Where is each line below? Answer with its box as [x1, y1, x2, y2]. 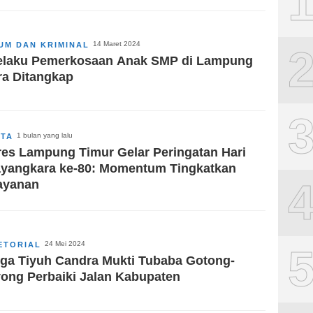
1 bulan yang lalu [17, 131, 73, 140]
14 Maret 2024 [93, 39, 140, 48]
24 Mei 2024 [45, 239, 85, 247]
